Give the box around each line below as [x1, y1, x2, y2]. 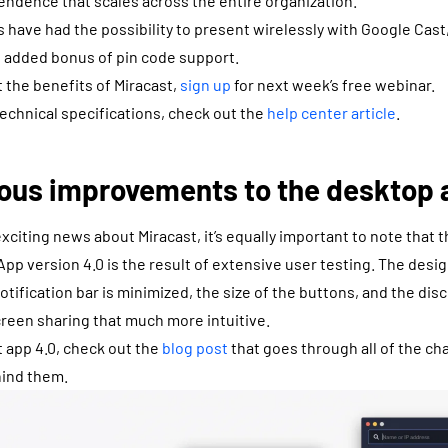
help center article [267, 103, 396, 123]
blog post [162, 338, 228, 358]
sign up [180, 75, 231, 95]
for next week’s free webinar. [231, 75, 435, 95]
